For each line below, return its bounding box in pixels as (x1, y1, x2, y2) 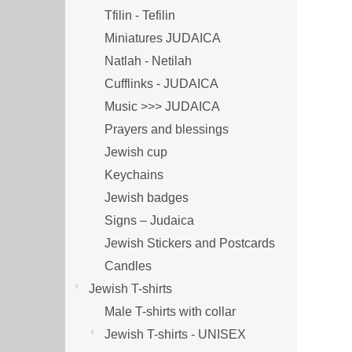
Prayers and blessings (104, 122, 229, 136)
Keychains (104, 167, 163, 181)
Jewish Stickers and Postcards (104, 236, 275, 250)
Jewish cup (104, 145, 167, 159)
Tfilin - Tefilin (104, 8, 175, 22)
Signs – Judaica (104, 213, 194, 227)
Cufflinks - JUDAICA (104, 76, 218, 90)
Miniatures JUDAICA (104, 31, 221, 45)
